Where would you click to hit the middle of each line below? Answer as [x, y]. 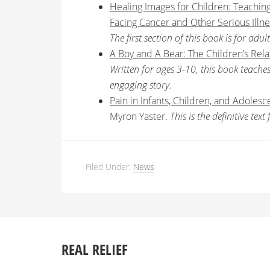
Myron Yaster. [140, 116]
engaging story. [141, 85]
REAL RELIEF [95, 249]
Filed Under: [109, 167]
